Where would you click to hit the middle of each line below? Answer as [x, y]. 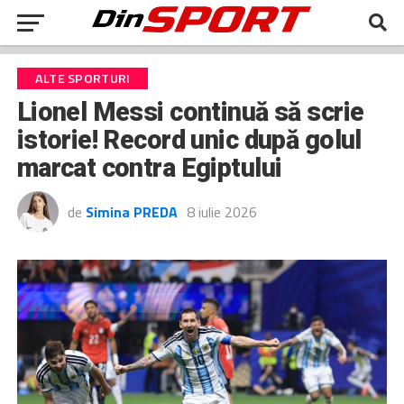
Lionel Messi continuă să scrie [190, 112]
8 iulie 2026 [221, 212]
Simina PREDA [131, 212]
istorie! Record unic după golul [189, 140]
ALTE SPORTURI [83, 78]
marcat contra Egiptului [149, 168]
